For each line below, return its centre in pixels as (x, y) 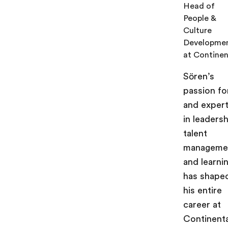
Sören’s (199, 76)
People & (200, 18)
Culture (197, 31)
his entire (203, 190)
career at (202, 205)
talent (195, 133)
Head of (199, 6)
